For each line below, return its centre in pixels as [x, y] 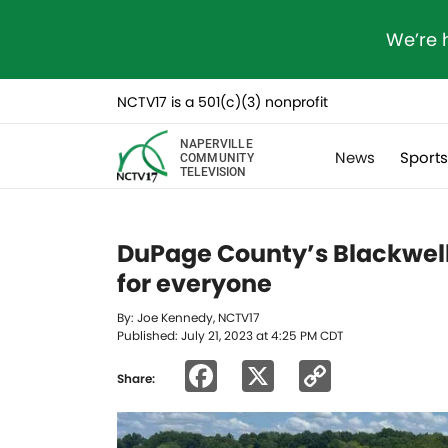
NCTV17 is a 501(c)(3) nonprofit [222, 102]
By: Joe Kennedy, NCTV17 [188, 317]
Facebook [294, 375]
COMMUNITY [216, 156]
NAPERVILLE [216, 142]
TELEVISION [212, 170]
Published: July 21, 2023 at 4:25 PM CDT [230, 335]
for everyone [194, 283]
